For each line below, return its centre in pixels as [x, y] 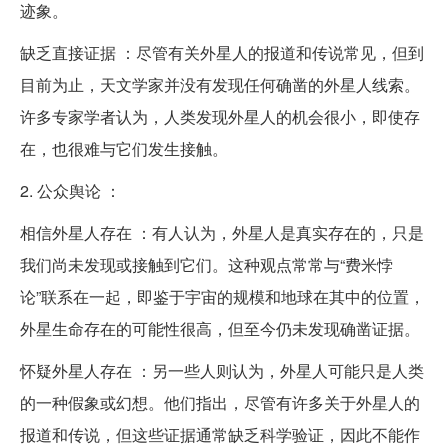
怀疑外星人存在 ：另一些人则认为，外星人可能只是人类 [222, 371]
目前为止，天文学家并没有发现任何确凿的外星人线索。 [220, 85]
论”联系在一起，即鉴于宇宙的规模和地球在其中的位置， [222, 297]
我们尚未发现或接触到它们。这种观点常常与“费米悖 [206, 265]
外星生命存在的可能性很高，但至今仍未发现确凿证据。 [220, 329]
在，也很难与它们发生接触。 [124, 149]
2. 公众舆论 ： [70, 191]
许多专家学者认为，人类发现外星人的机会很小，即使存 [220, 117]
